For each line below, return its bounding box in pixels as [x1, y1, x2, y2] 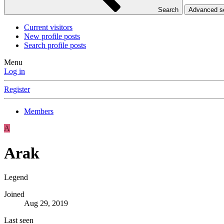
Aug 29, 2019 [24, 199, 68, 208]
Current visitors [24, 23, 72, 32]
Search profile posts [24, 41, 86, 50]
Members [24, 107, 53, 116]
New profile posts [24, 32, 80, 41]
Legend [4, 173, 28, 182]
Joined [4, 190, 24, 199]
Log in [4, 67, 25, 76]
